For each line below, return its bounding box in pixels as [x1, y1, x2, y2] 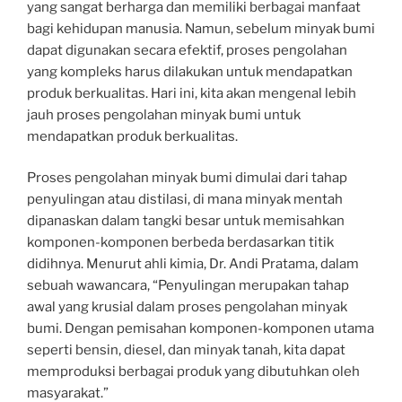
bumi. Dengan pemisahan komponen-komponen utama [27, 320, 374, 337]
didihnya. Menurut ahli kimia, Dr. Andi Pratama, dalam [27, 256, 359, 273]
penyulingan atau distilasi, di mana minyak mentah [27, 191, 343, 208]
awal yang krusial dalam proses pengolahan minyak [27, 299, 347, 316]
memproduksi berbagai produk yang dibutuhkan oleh [27, 363, 360, 380]
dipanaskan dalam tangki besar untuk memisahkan [27, 213, 345, 230]
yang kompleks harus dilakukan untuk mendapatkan [27, 63, 353, 80]
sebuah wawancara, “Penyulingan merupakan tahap [27, 277, 349, 294]
